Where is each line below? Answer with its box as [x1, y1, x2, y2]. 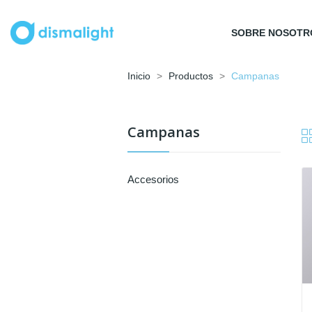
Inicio [127, 70, 150, 82]
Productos [169, 70, 213, 82]
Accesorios [127, 173, 179, 186]
